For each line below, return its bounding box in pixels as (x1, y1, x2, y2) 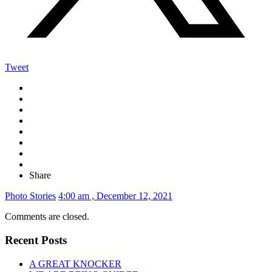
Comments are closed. (5, 211, 89, 222)
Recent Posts (5, 234, 67, 247)
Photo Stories (5, 191, 56, 202)
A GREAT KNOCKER (29, 258, 121, 269)
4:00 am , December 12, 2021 (58, 191, 172, 202)
